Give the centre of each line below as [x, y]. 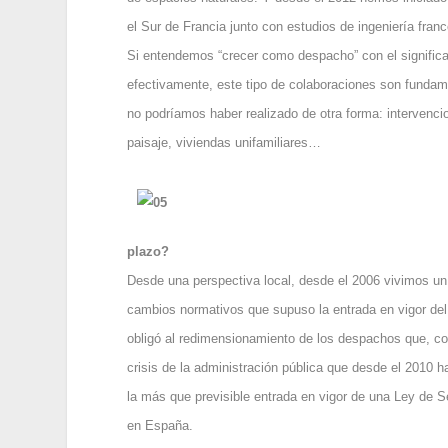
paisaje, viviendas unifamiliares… [224, 142]
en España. [160, 426]
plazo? [148, 252]
